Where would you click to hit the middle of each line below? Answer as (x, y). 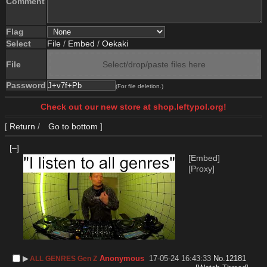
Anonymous (122, 258)
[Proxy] (202, 168)
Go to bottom (72, 126)
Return (22, 126)
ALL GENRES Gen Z (64, 258)
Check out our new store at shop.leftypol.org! (133, 107)
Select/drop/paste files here (154, 64)
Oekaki (115, 44)
